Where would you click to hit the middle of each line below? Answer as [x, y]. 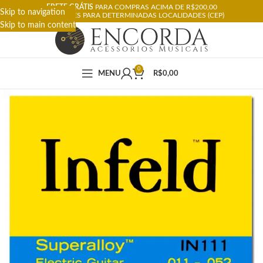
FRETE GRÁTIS [70, 7]
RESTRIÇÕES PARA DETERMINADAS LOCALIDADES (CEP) [131, 15]
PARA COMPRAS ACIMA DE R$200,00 [155, 7]
